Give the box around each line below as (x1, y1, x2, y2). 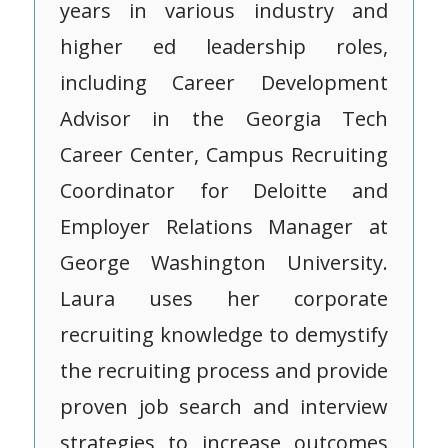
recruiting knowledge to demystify (59, 321, 389, 349)
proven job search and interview (59, 393, 389, 421)
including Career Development (59, 69, 389, 97)
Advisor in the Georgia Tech (59, 105, 389, 133)
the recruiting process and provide (59, 357, 389, 385)
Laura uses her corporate (59, 285, 389, 313)
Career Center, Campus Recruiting (59, 141, 389, 169)
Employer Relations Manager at (59, 213, 389, 241)
